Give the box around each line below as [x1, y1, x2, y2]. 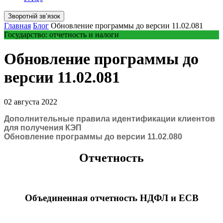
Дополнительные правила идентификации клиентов [4, 114, 215, 123]
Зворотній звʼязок [8, 12, 60, 20]
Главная [4, 21, 31, 30]
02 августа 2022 [4, 97, 57, 106]
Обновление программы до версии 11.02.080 [4, 132, 182, 141]
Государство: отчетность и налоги [4, 30, 119, 39]
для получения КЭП [4, 123, 82, 132]
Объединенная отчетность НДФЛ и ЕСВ [24, 193, 199, 204]
